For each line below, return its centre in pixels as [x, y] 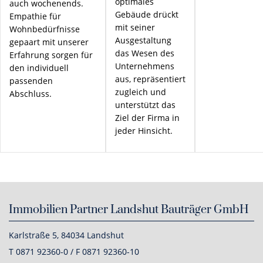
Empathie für [35, 16]
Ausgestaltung [143, 40]
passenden [31, 81]
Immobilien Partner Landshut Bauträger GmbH [129, 210]
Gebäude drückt [147, 14]
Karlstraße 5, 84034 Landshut [66, 235]
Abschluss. [31, 94]
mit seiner [135, 27]
